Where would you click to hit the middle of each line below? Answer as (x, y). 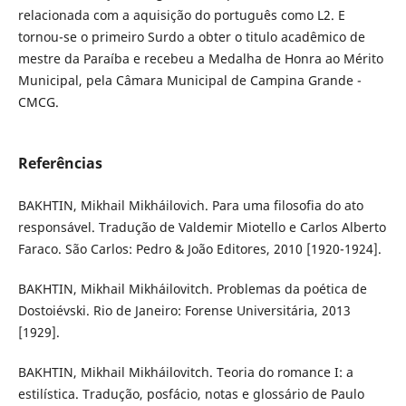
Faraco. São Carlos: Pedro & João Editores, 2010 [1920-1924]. (199, 248)
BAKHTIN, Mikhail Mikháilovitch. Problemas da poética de (192, 288)
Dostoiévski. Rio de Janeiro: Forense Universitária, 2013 (184, 310)
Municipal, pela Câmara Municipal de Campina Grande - (189, 80)
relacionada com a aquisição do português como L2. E (181, 14)
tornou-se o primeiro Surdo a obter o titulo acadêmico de (191, 36)
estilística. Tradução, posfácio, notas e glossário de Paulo (191, 393)
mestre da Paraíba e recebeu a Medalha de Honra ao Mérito (200, 58)
